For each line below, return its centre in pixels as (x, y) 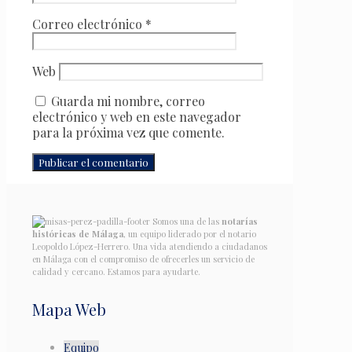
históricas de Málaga (78, 234)
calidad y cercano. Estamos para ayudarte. (116, 272)
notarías (240, 222)
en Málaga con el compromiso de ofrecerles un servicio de (143, 259)
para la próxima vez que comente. (128, 133)
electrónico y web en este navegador (137, 117)
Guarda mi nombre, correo (128, 101)
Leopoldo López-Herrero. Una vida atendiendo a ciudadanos (150, 247)
